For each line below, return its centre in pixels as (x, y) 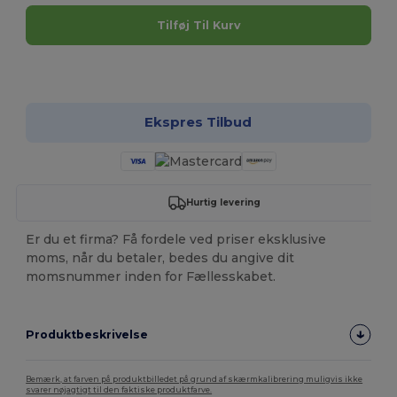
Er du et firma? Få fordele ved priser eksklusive (176, 239)
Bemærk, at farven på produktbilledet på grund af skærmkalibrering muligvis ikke (195, 379)
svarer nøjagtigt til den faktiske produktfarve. (119, 389)
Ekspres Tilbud (198, 122)
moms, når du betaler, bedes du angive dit (160, 257)
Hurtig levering (223, 203)
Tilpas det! (208, 69)
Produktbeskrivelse (87, 334)
